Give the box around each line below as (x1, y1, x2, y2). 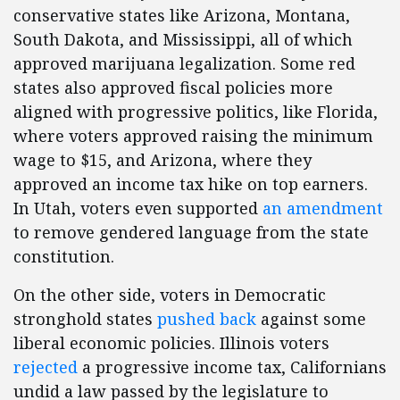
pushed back (157, 308, 256, 330)
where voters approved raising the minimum (13, 125, 373, 147)
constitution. (13, 246, 114, 268)
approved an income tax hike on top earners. (13, 173, 368, 196)
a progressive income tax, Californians (78, 356, 387, 379)
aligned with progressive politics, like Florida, (13, 101, 378, 123)
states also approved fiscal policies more (13, 77, 333, 99)
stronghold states (13, 308, 157, 330)
